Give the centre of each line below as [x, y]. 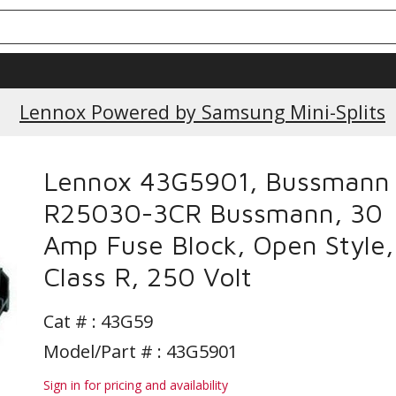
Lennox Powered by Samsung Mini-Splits [202, 112]
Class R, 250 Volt [148, 276]
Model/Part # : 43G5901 [141, 351]
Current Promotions [202, 91]
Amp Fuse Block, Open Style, [218, 244]
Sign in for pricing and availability [136, 385]
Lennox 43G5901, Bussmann [217, 181]
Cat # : [72, 321]
